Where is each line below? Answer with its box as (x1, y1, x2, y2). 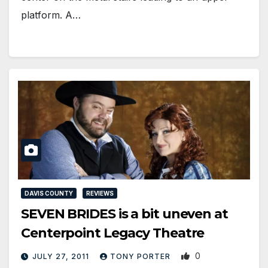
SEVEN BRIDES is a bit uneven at (21, 205, 228, 222)
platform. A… (21, 9, 81, 22)
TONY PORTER (110, 251, 173, 261)
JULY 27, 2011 (32, 251, 92, 261)
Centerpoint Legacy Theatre (21, 224, 205, 241)
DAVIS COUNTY (25, 189, 73, 197)
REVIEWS (86, 189, 114, 197)
